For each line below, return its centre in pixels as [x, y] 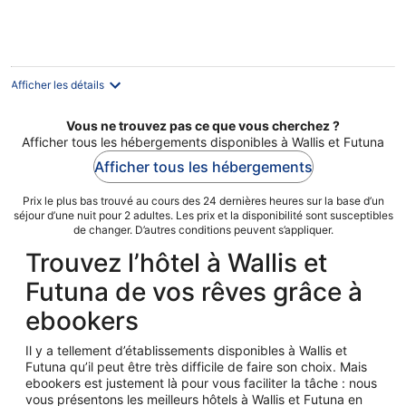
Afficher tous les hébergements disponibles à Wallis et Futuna [203, 141]
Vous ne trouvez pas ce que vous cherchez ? [203, 125]
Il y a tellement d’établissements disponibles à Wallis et [186, 350]
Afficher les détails [58, 84]
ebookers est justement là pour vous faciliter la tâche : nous [201, 382]
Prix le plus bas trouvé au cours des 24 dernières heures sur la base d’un [203, 200]
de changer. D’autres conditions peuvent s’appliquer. [203, 229]
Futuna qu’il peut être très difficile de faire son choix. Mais [196, 366]
